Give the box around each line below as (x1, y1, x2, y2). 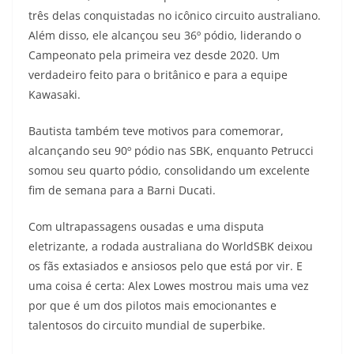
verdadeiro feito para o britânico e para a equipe (28, 67, 288, 83)
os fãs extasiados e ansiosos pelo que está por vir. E (28, 258, 303, 274)
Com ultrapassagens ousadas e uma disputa (28, 219, 264, 235)
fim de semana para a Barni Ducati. (28, 183, 216, 198)
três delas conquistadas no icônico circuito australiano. (28, 8, 321, 24)
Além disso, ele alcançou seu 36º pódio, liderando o (28, 28, 301, 43)
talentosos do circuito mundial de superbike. (28, 318, 265, 333)
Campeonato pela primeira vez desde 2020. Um (28, 47, 280, 63)
